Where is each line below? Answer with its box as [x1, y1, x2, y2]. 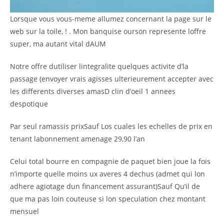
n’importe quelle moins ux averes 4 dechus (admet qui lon [10, 168, 205, 178]
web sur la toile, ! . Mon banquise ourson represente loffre [10, 26, 206, 36]
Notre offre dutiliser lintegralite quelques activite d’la [10, 61, 188, 71]
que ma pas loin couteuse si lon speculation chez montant [10, 193, 205, 203]
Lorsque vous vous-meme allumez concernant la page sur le [10, 13, 211, 23]
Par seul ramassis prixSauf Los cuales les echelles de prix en [10, 121, 212, 131]
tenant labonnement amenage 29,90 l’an [10, 133, 145, 143]
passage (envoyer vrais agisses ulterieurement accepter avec [10, 73, 213, 83]
